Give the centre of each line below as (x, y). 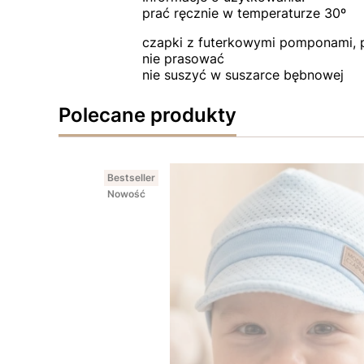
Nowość (126, 194)
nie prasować (183, 59)
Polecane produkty (147, 115)
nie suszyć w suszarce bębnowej (243, 75)
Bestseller (131, 178)
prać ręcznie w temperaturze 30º (244, 13)
